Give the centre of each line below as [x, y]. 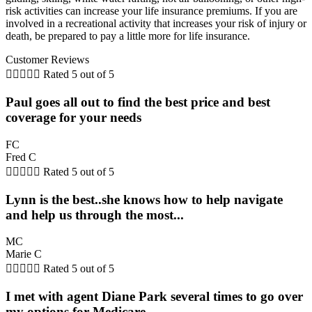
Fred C [21, 157]
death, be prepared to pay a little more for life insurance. [128, 36]
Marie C [24, 254]
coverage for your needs [73, 118]
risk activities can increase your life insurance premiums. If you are [151, 11]
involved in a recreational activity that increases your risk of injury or [156, 24]
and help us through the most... [95, 214]
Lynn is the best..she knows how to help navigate [144, 199]
